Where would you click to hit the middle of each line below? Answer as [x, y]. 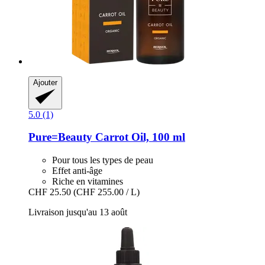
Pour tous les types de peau [103, 160]
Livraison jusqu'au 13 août [78, 212]
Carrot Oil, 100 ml [139, 137]
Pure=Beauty [60, 137]
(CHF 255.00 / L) [106, 192]
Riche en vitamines [88, 182]
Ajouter [45, 82]
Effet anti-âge [77, 171]
